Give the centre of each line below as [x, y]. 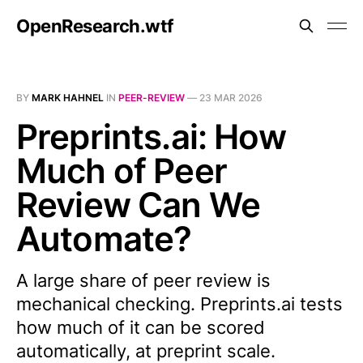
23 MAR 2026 [231, 98]
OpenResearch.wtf [95, 26]
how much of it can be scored [141, 327]
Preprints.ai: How [151, 137]
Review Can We [139, 205]
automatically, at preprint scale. [146, 351]
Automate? [104, 239]
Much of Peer [122, 171]
